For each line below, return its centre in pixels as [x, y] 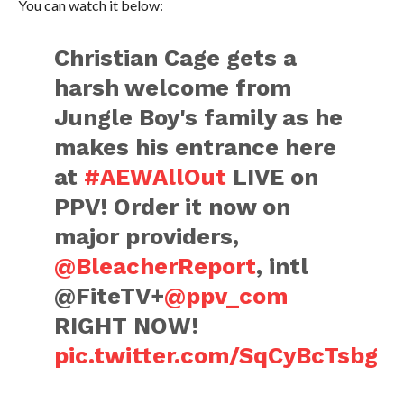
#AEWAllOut [156, 176]
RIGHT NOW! [127, 325]
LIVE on [273, 176]
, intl [283, 266]
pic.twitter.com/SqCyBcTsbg [216, 355]
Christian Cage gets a [176, 57]
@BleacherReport [156, 266]
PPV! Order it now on [173, 206]
